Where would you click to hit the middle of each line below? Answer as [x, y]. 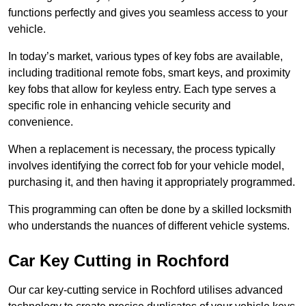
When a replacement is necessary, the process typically [142, 150]
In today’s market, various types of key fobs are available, [145, 57]
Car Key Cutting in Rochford [119, 261]
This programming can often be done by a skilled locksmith [150, 210]
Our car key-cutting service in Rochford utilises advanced [145, 290]
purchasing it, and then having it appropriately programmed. [153, 182]
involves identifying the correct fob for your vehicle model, [146, 166]
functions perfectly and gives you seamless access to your [148, 13]
